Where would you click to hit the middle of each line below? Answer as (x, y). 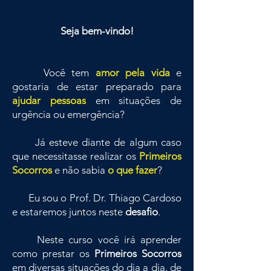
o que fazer (132, 170)
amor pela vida (132, 73)
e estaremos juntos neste (69, 212)
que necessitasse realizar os (76, 156)
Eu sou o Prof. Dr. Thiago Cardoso (97, 198)
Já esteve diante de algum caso (97, 142)
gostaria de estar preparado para (97, 87)
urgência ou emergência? (70, 114)
